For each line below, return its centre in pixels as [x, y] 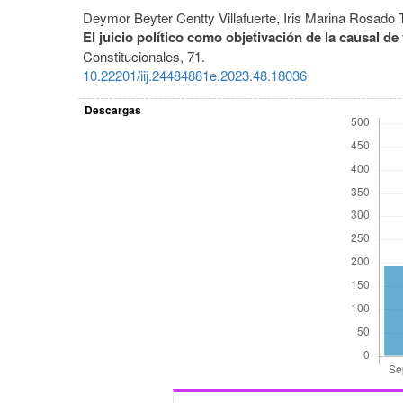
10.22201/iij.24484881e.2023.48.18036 [195, 76]
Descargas [113, 110]
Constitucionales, [135, 57]
